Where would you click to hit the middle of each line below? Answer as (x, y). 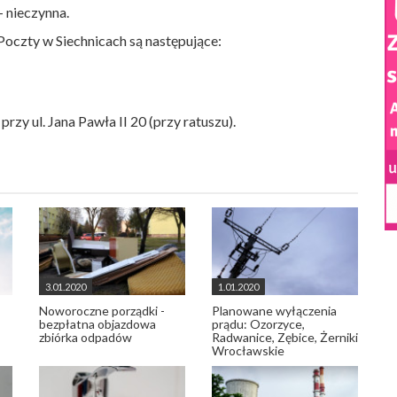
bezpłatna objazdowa (97, 324)
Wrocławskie (248, 350)
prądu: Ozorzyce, (258, 324)
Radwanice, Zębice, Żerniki (285, 337)
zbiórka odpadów (86, 337)
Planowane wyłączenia (274, 311)
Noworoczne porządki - (102, 311)
